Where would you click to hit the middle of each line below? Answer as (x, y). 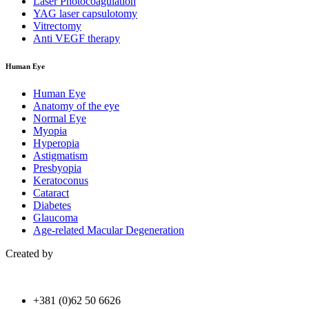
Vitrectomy (57, 26)
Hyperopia (56, 143)
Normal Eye (60, 119)
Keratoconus (61, 181)
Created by (29, 254)
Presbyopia (57, 168)
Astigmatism (60, 156)
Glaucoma (56, 218)
